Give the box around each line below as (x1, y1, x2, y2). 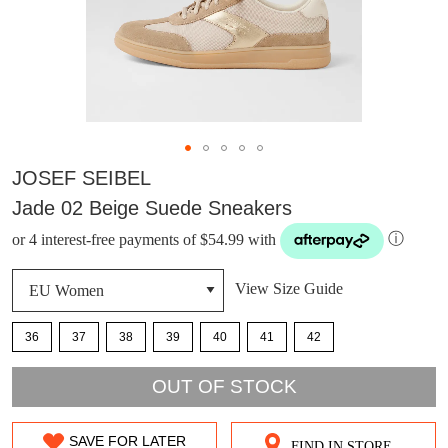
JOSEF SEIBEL (12, 166, 151, 189)
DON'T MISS (225, 387, 400, 418)
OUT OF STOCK (151, 376, 297, 398)
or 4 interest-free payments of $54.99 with (12, 230, 276, 248)
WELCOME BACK (121, 413, 318, 441)
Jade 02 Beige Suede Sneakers (12, 196, 292, 219)
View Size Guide (235, 280, 343, 298)
